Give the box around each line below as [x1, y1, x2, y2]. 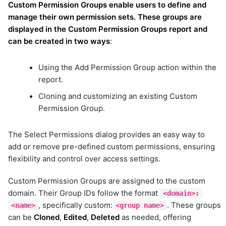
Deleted [91, 212, 120, 222]
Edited [64, 212, 87, 222]
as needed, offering [120, 212, 191, 222]
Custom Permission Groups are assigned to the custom [8, 176, 205, 186]
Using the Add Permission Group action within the [38, 63, 216, 73]
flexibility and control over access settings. [8, 153, 160, 163]
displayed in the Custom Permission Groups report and [8, 24, 207, 34]
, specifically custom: [38, 200, 112, 210]
